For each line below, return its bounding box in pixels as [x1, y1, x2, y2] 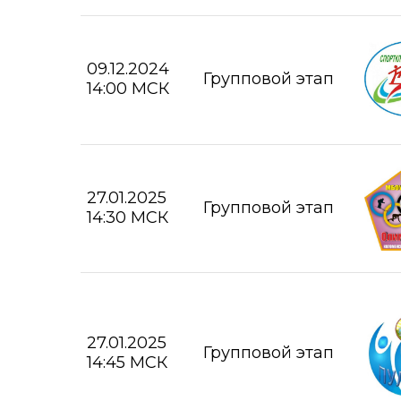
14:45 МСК [87, 353, 167, 373]
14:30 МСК [87, 208, 168, 228]
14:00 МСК [87, 79, 169, 99]
